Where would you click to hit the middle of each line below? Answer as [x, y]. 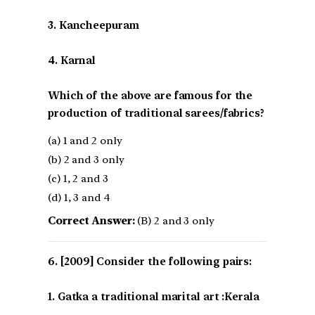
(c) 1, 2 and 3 [78, 179]
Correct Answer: [91, 221]
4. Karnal [72, 60]
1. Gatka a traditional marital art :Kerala [154, 297]
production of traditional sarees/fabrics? [156, 113]
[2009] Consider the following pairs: [156, 262]
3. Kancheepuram [94, 25]
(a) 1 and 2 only [85, 141]
